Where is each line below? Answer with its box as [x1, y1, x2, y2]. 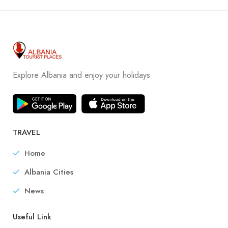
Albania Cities [24, 166, 73, 178]
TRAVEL [13, 126, 40, 138]
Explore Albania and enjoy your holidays [13, 70, 150, 81]
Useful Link [13, 211, 51, 222]
